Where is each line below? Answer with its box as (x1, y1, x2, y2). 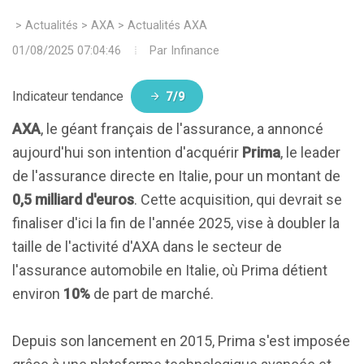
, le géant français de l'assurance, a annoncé (41, 120, 323, 137)
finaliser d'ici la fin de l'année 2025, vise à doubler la (12, 214, 340, 232)
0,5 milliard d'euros (12, 191, 134, 208)
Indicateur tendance (12, 89, 127, 104)
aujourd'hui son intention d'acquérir (12, 144, 242, 161)
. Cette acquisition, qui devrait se (134, 191, 342, 208)
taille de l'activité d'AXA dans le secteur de (12, 238, 282, 255)
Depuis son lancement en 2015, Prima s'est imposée (12, 332, 350, 349)
